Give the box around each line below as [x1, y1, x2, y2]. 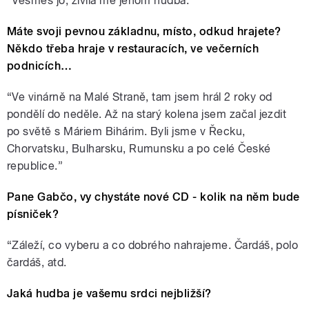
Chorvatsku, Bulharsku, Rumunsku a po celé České [7, 141, 271, 155]
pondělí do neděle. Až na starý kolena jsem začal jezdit [7, 107, 287, 121]
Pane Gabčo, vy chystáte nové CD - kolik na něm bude [7, 190, 300, 203]
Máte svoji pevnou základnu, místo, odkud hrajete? [7, 24, 281, 38]
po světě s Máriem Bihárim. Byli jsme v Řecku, [7, 124, 246, 138]
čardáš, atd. [7, 255, 67, 269]
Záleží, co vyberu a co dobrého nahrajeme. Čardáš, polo [12, 238, 299, 252]
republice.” [7, 159, 63, 172]
